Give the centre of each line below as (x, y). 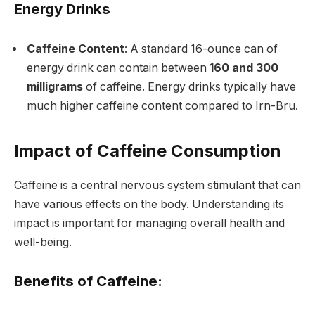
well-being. (43, 242)
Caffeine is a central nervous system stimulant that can (157, 185)
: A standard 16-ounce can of (201, 49)
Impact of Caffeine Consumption (148, 150)
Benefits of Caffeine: (88, 281)
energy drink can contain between (118, 68)
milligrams (55, 87)
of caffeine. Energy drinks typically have (189, 87)
